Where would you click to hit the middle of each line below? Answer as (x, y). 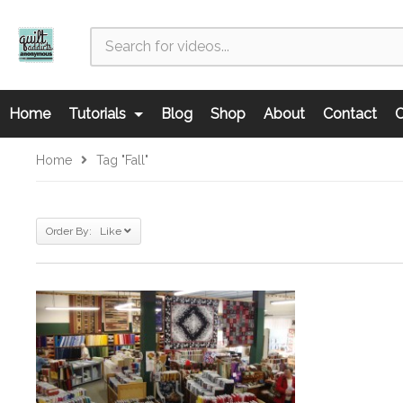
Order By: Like (84, 231)
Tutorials (99, 114)
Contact (350, 114)
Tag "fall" (122, 160)
